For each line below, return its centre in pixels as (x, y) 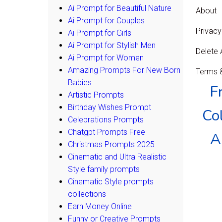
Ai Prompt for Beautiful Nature (120, 8)
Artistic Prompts (96, 95)
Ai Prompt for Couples (106, 20)
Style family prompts (104, 169)
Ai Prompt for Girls (100, 33)
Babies (80, 82)
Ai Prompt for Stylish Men (112, 45)
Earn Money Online (100, 206)
